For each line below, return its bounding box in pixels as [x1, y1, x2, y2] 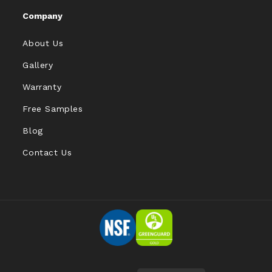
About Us [22, 38, 64, 49]
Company [22, 11, 63, 21]
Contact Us [22, 148, 72, 158]
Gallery [22, 60, 53, 70]
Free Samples [22, 104, 83, 114]
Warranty [22, 82, 62, 92]
